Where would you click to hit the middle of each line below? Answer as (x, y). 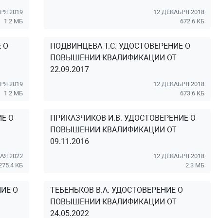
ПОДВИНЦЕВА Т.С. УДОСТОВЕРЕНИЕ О (120, 46)
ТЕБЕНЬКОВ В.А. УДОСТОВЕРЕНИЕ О (116, 190)
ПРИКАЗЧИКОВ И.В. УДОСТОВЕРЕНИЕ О (123, 118)
